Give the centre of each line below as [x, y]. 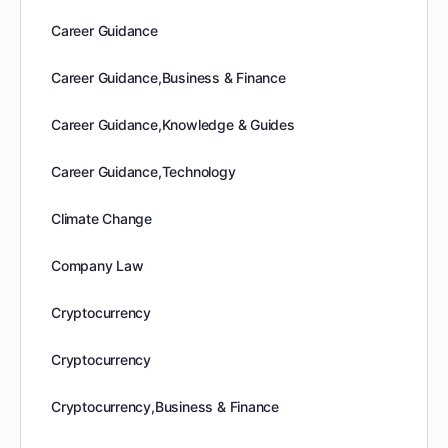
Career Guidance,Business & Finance [168, 77]
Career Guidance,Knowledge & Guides [173, 124]
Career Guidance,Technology [143, 171]
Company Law [97, 265]
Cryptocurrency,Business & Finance [165, 406]
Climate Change [102, 218]
